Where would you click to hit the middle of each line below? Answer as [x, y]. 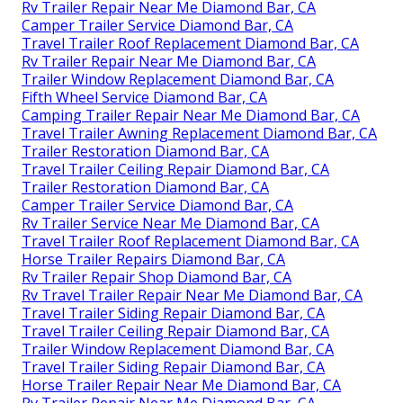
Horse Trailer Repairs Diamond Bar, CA [153, 259]
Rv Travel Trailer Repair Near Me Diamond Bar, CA [192, 295]
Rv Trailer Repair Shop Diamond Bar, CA [157, 277]
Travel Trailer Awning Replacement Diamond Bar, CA [199, 133]
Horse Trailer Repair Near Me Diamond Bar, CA [181, 385]
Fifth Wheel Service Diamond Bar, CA [144, 97]
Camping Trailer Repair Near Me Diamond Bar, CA [191, 115]
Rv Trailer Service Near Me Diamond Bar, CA [170, 223]
